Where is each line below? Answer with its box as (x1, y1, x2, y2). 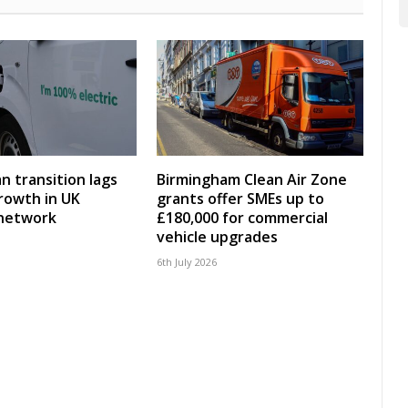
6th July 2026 (157, 255, 217, 270)
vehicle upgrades (157, 227, 278, 248)
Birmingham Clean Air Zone (157, 169, 347, 190)
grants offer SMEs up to (157, 189, 324, 209)
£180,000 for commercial (157, 208, 328, 229)
